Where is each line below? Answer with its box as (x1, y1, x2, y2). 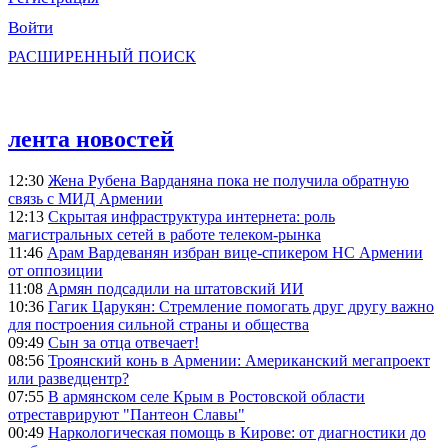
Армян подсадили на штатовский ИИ (47, 280, 304, 298)
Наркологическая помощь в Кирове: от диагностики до (48, 424, 426, 442)
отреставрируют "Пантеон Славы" (8, 406, 245, 424)
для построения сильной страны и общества (8, 316, 309, 334)
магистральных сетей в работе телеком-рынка (8, 226, 321, 244)
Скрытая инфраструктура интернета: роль (48, 208, 335, 226)
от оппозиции (8, 262, 103, 280)
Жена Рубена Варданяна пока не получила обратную (48, 172, 409, 190)
